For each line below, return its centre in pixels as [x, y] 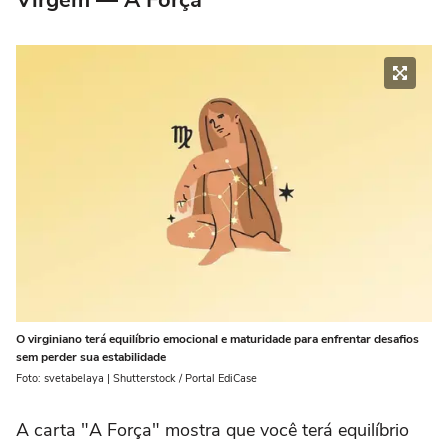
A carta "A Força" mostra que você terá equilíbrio [212, 430]
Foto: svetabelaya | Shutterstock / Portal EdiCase [136, 379]
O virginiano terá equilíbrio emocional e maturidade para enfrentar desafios [217, 339]
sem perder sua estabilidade [91, 357]
